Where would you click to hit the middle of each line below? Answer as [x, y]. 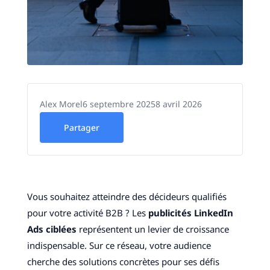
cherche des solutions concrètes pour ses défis [123, 262]
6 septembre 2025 [119, 104]
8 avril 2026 [178, 104]
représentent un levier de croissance [152, 229]
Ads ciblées [52, 229]
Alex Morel [61, 104]
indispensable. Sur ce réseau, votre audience [119, 246]
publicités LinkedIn [190, 213]
